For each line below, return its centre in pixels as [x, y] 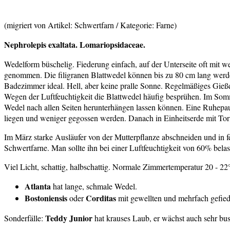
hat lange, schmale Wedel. [94, 186]
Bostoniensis [46, 198]
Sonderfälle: [25, 218]
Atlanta [38, 186]
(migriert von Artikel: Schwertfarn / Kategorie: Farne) [90, 25]
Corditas [101, 198]
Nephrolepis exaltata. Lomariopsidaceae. [75, 45]
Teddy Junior [69, 218]
